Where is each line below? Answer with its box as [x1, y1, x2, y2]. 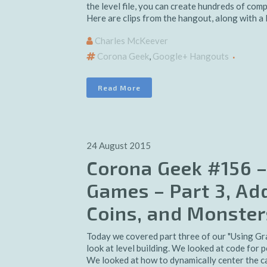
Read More [98, 83, 141, 92]
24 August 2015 [86, 140, 151, 151]
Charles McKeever [95, 35, 168, 46]
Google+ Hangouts [153, 51, 229, 61]
